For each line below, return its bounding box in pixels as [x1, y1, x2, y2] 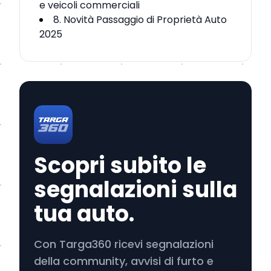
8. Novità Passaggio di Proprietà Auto [53, 13, 227, 27]
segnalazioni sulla [34, 174, 237, 205]
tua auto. [34, 198, 134, 229]
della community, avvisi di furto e [34, 253, 214, 269]
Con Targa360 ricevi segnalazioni [34, 237, 214, 252]
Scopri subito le [34, 150, 206, 181]
